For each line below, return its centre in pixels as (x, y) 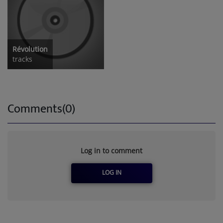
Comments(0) (41, 109)
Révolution (30, 49)
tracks (22, 59)
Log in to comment (111, 150)
